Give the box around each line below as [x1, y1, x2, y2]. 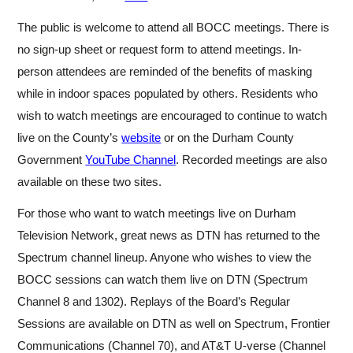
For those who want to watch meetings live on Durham [17, 207, 297, 220]
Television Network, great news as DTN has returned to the [17, 229, 321, 242]
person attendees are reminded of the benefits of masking [17, 65, 313, 78]
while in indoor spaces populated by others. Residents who [17, 87, 318, 100]
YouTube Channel [85, 154, 176, 166]
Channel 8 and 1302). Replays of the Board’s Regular [17, 295, 291, 308]
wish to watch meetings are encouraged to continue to [17, 110, 297, 122]
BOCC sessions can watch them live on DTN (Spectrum [17, 273, 309, 286]
